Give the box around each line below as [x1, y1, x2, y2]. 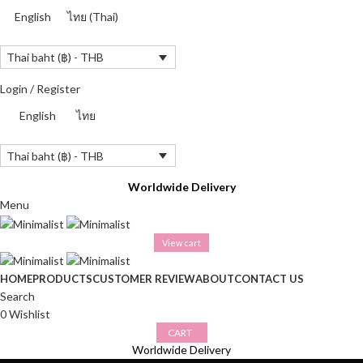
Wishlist [9, 307, 50, 321]
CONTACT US [234, 272, 304, 285]
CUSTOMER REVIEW [92, 272, 195, 285]
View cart [162, 237, 201, 248]
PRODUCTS [32, 272, 92, 285]
